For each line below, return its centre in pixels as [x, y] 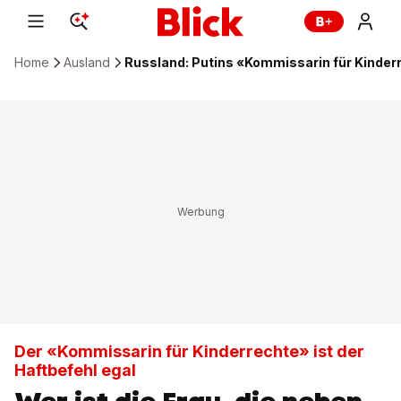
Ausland [87, 62]
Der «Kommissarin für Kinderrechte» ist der [189, 351]
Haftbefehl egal [75, 370]
